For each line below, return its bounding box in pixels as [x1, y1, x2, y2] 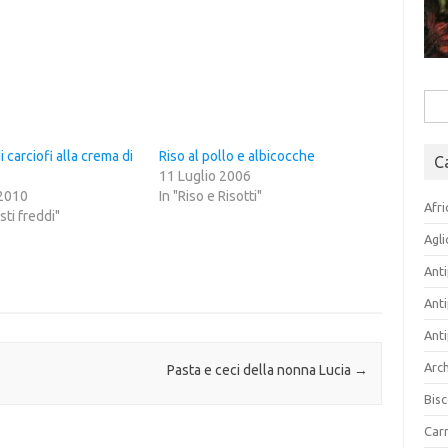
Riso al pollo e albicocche [158, 148, 315, 164]
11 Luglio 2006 [158, 168, 251, 184]
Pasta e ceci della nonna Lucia [166, 362, 354, 379]
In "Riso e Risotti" [158, 188, 262, 204]
